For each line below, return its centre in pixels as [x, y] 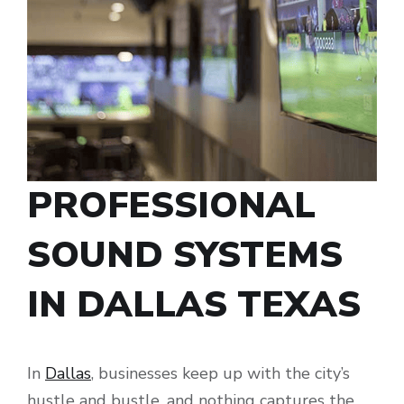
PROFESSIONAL [171, 206]
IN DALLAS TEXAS [194, 305]
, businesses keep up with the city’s [220, 374]
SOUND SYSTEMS [185, 256]
